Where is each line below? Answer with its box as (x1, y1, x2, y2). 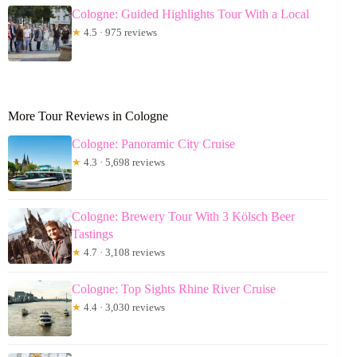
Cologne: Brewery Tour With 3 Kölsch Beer (72, 209, 295, 223)
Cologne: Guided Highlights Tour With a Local (72, 7, 309, 21)
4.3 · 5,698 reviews (81, 155, 165, 168)
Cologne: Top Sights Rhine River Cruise (72, 281, 276, 296)
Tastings (72, 226, 113, 241)
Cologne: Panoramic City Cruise (72, 136, 235, 151)
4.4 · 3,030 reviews (81, 300, 165, 313)
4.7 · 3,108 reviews (81, 245, 165, 258)
